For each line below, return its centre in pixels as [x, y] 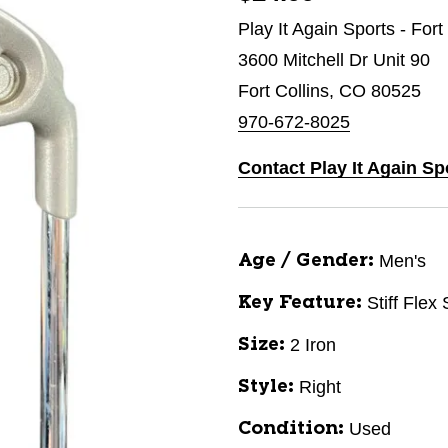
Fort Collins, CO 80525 [329, 91]
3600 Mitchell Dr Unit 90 [334, 60]
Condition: [291, 429]
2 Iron [313, 345]
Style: [266, 387]
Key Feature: [300, 303]
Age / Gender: [306, 261]
